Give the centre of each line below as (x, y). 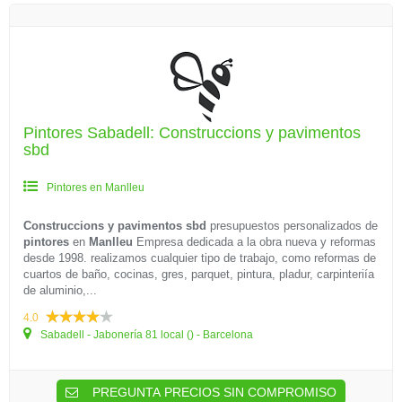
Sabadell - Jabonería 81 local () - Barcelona (145, 335)
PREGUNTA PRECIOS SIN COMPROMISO (213, 392)
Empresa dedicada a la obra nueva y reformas (254, 242)
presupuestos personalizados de (292, 226)
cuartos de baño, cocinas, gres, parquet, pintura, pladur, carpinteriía (199, 274)
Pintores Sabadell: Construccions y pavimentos (192, 133)
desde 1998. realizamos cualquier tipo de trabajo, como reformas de (200, 258)
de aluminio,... (60, 290)
